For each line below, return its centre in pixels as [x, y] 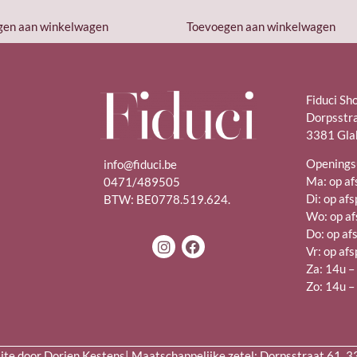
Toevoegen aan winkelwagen [261, 26]
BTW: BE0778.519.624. [167, 199]
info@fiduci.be [141, 164]
